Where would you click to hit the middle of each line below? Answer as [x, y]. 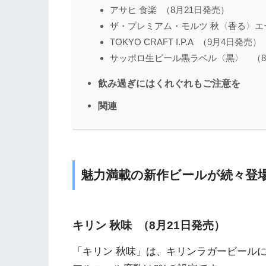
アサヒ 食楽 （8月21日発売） [170, 10]
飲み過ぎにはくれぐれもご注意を [169, 83]
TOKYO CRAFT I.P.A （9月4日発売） [186, 42]
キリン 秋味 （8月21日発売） [149, 225]
